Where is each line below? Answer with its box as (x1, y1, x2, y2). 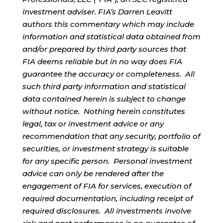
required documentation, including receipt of (22, 193, 193, 203)
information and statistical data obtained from (22, 31, 201, 41)
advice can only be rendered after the (22, 168, 164, 178)
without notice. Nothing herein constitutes (22, 106, 185, 116)
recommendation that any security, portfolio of (22, 131, 200, 141)
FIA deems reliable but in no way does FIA (22, 56, 182, 66)
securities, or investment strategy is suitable (22, 143, 189, 153)
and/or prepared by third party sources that (22, 44, 186, 54)
